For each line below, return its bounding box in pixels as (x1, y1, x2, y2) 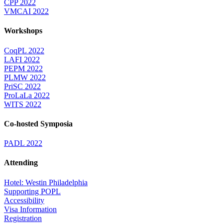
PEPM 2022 (4, 64, 43, 73)
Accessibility (4, 196, 44, 205)
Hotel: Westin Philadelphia (4, 178, 88, 187)
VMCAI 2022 (4, 7, 49, 16)
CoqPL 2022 (4, 46, 44, 55)
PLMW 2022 (4, 73, 46, 82)
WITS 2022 (4, 100, 41, 109)
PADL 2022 (4, 139, 42, 148)
